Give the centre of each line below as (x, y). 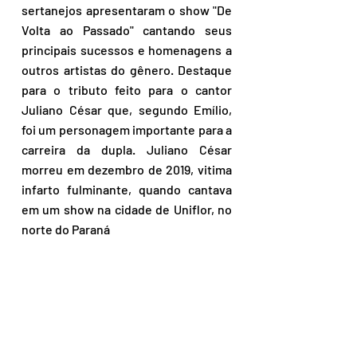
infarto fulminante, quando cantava (127, 190)
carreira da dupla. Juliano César (127, 150)
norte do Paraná (66, 229)
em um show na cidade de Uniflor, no (127, 210)
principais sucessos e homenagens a (127, 50)
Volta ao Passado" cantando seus (127, 30)
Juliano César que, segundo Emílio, (127, 110)
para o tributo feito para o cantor (127, 90)
